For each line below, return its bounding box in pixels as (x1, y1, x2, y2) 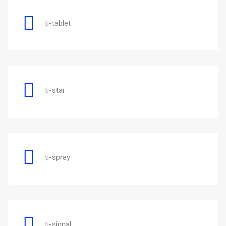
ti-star (45, 85, 65, 95)
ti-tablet (45, 18, 71, 28)
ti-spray (45, 152, 70, 162)
